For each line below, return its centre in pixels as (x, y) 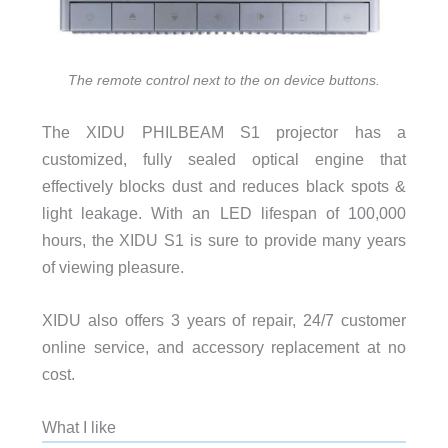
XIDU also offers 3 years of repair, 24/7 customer (224, 319)
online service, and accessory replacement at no (224, 346)
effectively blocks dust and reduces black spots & (224, 185)
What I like (78, 427)
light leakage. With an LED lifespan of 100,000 (224, 212)
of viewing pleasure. (112, 266)
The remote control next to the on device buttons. (224, 80)
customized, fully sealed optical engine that (224, 158)
